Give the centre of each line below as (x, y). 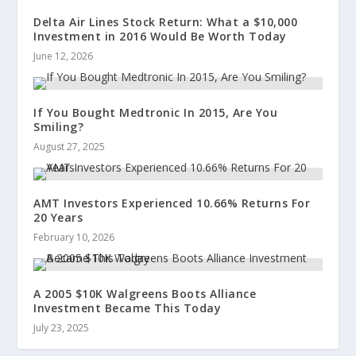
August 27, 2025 (70, 147)
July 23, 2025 (62, 328)
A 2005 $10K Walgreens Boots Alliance (145, 294)
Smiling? (59, 127)
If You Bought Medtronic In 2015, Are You (156, 113)
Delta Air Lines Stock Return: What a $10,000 (166, 22)
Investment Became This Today (128, 308)
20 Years (58, 218)
